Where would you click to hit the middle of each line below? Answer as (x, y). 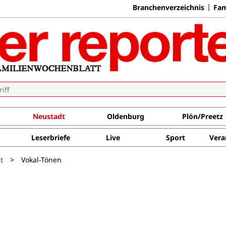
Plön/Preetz (202, 116)
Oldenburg (125, 116)
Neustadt (49, 116)
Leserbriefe (50, 137)
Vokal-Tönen (41, 159)
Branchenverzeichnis (168, 7)
